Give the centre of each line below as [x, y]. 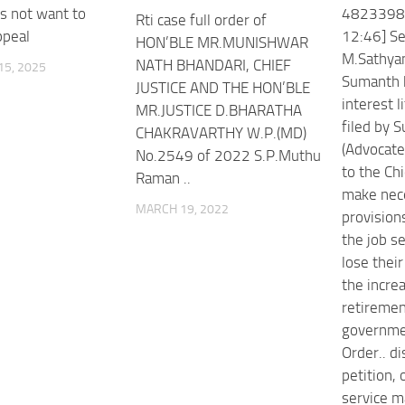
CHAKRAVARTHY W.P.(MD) [221, 132]
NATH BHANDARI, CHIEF [213, 65]
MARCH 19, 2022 [182, 209]
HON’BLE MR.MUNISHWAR [221, 42]
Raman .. [163, 178]
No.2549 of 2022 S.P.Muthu [228, 155]
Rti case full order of [201, 19]
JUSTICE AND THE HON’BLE [222, 87]
